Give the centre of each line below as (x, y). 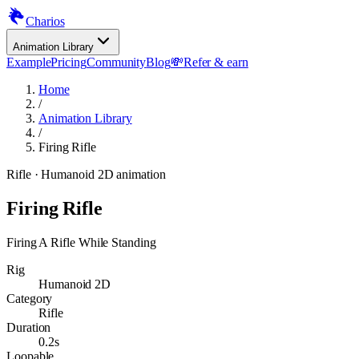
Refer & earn (216, 62)
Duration (29, 327)
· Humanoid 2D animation (98, 174)
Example (29, 62)
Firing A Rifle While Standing (81, 242)
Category (30, 298)
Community (116, 62)
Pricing (69, 62)
